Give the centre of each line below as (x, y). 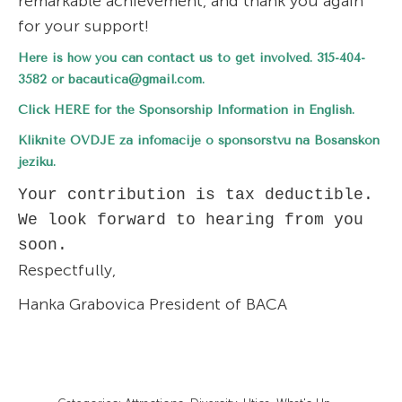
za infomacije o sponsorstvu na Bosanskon (247, 140)
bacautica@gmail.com (135, 79)
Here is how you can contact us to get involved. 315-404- (192, 58)
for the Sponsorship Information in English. (222, 110)
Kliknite (44, 140)
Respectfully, (67, 270)
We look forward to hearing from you (191, 220)
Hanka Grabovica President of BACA (153, 304)
